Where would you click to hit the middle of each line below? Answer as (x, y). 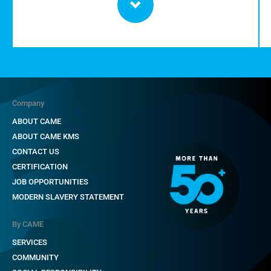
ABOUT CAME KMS (46, 136)
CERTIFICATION (40, 166)
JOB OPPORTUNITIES (50, 181)
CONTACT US (36, 151)
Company (28, 103)
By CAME (28, 224)
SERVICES (30, 242)
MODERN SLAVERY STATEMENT (68, 197)
